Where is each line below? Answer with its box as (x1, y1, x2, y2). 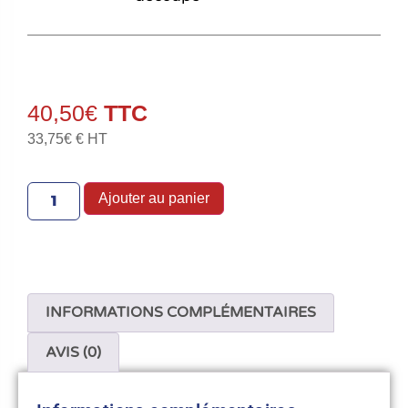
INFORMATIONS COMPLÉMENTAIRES (46, 303, 317, 322)
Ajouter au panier (98, 189, 210, 206)
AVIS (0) (46, 343, 102, 362)
